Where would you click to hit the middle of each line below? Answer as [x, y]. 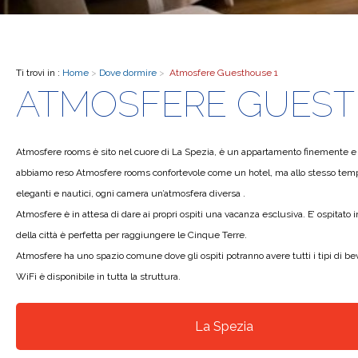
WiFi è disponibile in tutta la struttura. [98, 276]
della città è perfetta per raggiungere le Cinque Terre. [131, 235]
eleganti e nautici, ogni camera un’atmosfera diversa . [131, 193]
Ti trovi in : [39, 73]
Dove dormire [129, 73]
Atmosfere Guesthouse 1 [224, 73]
